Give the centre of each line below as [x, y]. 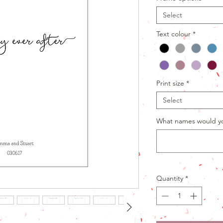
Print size [170, 83]
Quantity [170, 178]
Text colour [173, 34]
